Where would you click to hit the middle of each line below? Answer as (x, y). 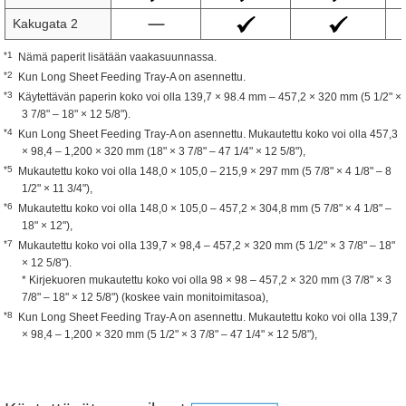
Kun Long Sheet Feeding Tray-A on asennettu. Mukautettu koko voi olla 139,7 (208, 317)
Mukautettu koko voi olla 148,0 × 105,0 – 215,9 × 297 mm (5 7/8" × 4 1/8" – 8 (205, 171)
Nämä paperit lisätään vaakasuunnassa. (117, 57)
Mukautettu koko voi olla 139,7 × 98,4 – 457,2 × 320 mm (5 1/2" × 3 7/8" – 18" (207, 246)
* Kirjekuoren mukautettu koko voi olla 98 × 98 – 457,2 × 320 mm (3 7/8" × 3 (207, 280)
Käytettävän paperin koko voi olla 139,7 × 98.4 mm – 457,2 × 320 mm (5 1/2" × (210, 97)
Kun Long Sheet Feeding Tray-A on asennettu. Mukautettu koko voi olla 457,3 (208, 134)
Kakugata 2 (45, 24)
